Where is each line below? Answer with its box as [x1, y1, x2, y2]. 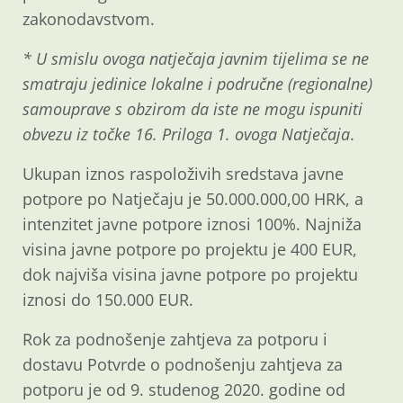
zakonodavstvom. [22, 7, 155, 30]
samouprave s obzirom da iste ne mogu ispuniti [22, 97, 363, 120]
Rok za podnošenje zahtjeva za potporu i [22, 327, 327, 350]
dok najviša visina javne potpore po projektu [22, 263, 358, 285]
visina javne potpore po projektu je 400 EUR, [22, 237, 357, 260]
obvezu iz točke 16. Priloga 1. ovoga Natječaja [22, 122, 350, 145]
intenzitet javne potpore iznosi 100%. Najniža [22, 212, 362, 235]
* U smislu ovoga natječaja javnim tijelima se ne [22, 47, 369, 69]
